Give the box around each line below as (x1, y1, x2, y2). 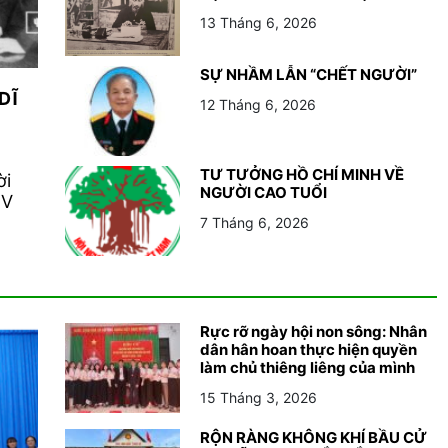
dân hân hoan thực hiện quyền (200, 339, 417, 359)
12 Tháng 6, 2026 (200, 95, 316, 113)
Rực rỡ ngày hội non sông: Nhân (200, 321, 427, 341)
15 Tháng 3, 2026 (200, 388, 317, 406)
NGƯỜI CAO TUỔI (200, 182, 327, 202)
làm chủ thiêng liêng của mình (200, 357, 415, 377)
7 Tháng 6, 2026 (200, 213, 309, 231)
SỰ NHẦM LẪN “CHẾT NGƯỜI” (200, 64, 417, 84)
